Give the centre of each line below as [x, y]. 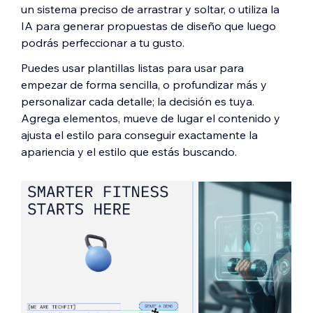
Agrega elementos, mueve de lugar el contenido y [151, 118]
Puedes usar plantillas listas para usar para [132, 67]
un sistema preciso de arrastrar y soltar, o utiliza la [150, 9]
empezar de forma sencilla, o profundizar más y [144, 84]
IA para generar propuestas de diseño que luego [148, 26]
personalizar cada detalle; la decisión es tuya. [138, 101]
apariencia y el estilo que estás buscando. [130, 151]
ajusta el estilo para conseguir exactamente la [139, 134]
